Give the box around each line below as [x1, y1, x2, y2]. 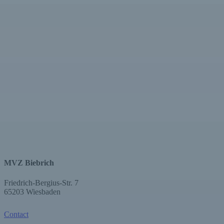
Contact [4, 209, 28, 218]
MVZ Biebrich [4, 158, 54, 167]
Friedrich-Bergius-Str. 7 [4, 178, 78, 187]
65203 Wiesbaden [4, 187, 60, 196]
